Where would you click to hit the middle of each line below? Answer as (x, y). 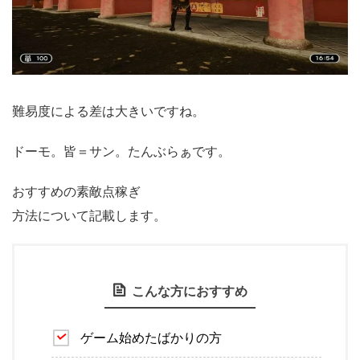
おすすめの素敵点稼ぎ (76, 192)
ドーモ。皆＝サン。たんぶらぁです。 (121, 151)
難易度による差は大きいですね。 (108, 111)
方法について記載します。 (89, 216)
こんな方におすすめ (190, 291)
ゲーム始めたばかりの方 (151, 338)
